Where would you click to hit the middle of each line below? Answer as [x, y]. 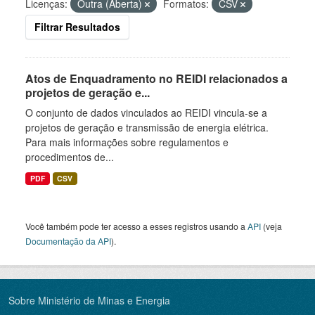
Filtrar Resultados [77, 27]
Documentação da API [68, 241]
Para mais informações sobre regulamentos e [127, 142]
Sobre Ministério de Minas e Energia [89, 300]
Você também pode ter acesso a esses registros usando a [136, 226]
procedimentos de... [70, 157]
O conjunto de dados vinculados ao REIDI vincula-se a [146, 112]
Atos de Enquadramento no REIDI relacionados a [156, 78]
